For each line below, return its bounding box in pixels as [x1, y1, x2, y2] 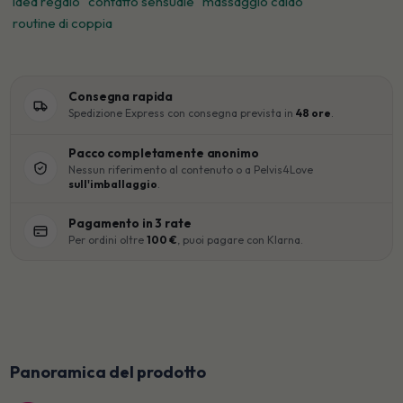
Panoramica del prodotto [10, 361, 207, 382]
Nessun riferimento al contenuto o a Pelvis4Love [68, 162, 314, 176]
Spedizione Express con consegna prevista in [68, 106, 297, 121]
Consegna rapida [68, 88, 174, 105]
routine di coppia [13, 13, 113, 31]
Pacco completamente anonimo [68, 144, 259, 161]
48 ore [296, 106, 332, 121]
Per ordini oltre [68, 232, 148, 246]
